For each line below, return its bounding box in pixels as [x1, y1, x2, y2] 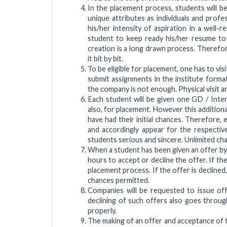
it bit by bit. [88, 54, 123, 63]
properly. [88, 206, 117, 215]
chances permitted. [88, 175, 149, 184]
